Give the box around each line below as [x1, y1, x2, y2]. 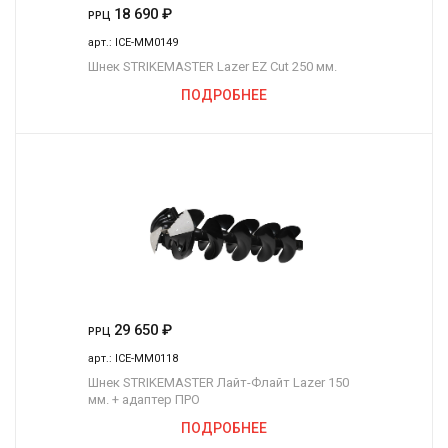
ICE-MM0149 [115, 36, 178, 50]
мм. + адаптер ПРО [88, 392, 200, 408]
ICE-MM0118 [115, 352, 178, 366]
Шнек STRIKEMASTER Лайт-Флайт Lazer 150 [88, 375, 349, 391]
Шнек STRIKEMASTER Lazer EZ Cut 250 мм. [88, 59, 337, 75]
